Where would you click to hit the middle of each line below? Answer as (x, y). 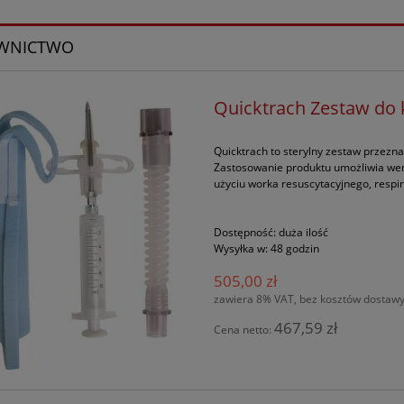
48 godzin (295, 248)
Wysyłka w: (241, 248)
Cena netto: (244, 329)
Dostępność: (245, 232)
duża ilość (304, 232)
